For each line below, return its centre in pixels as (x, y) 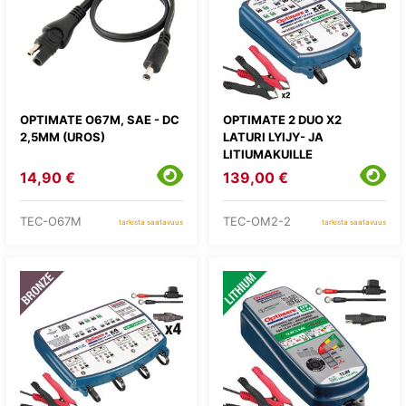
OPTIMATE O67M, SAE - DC (100, 119)
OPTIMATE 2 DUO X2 (282, 119)
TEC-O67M (51, 221)
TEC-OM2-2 (257, 221)
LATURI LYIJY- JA (273, 136)
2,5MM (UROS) (63, 136)
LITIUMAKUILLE (268, 154)
